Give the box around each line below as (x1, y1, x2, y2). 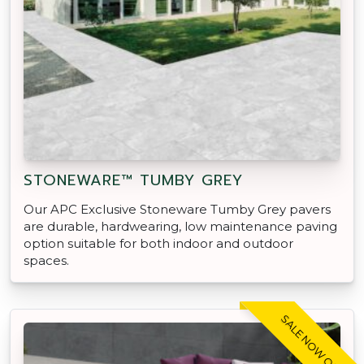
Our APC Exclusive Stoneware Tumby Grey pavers (24, 201, 331, 217)
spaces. (24, 252, 69, 268)
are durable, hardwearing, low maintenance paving (24, 218, 337, 234)
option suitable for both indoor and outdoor (24, 235, 293, 251)
